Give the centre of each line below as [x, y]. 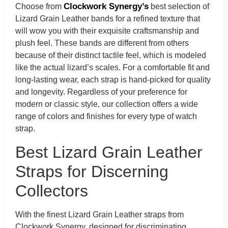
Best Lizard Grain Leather [109, 152]
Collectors [52, 191]
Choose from [39, 7]
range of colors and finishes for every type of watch [106, 117]
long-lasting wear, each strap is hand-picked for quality [113, 80]
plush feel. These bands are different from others [102, 43]
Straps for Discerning [92, 171]
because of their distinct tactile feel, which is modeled [111, 55]
